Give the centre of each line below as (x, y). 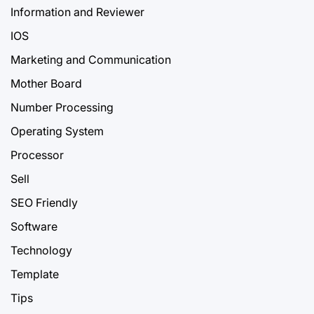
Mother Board (46, 83)
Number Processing (62, 107)
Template (35, 274)
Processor (37, 155)
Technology (41, 250)
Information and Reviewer (77, 12)
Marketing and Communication (91, 59)
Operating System (57, 131)
